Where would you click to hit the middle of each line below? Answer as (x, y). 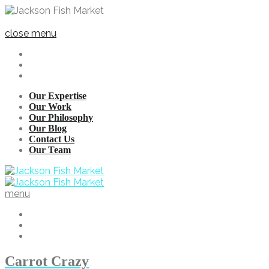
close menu (31, 33)
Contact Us (52, 139)
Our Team (50, 150)
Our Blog (48, 128)
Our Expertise (58, 96)
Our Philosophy (61, 117)
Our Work (50, 107)
